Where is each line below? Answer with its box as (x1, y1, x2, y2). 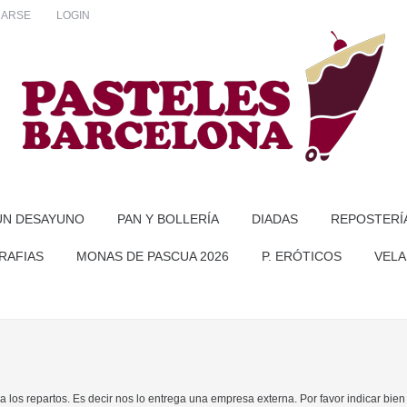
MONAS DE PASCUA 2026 (76, 249, 229, 263)
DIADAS (251, 212, 298, 226)
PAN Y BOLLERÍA (116, 212, 219, 226)
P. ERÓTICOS (262, 249, 342, 263)
